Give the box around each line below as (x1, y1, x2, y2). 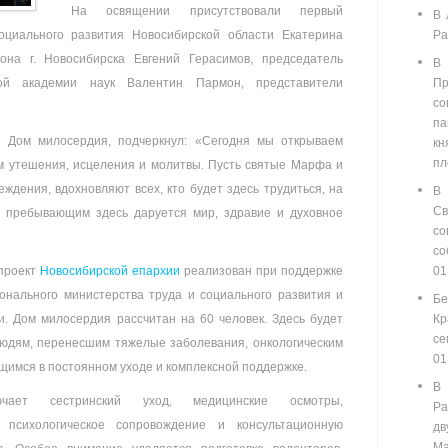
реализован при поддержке (180, 264, 343, 278)
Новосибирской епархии (40, 264, 180, 278)
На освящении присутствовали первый (71, 4, 343, 18)
